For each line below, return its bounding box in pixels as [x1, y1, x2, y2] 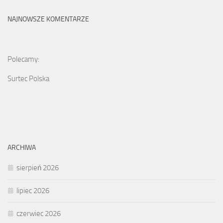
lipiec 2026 [16, 186, 49, 196]
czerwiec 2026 [16, 209, 61, 219]
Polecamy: [7, 55, 39, 64]
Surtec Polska [7, 74, 49, 84]
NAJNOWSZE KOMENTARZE [7, 15, 89, 24]
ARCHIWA [7, 143, 36, 152]
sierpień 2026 [16, 163, 59, 173]
